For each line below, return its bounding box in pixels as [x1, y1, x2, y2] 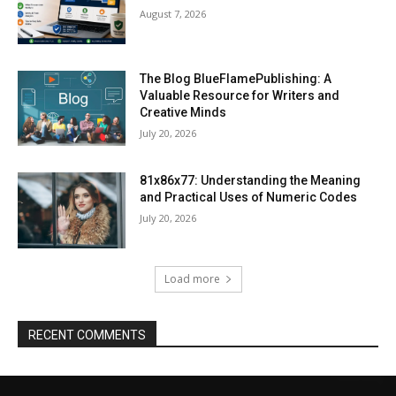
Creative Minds [140, 104, 227, 119]
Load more [164, 271, 220, 287]
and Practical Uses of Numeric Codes [140, 190, 358, 205]
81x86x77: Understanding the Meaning [140, 173, 362, 188]
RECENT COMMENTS [28, 328, 146, 343]
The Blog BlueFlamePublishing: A [140, 71, 332, 86]
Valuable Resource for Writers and [140, 88, 340, 103]
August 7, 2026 [140, 7, 207, 21]
